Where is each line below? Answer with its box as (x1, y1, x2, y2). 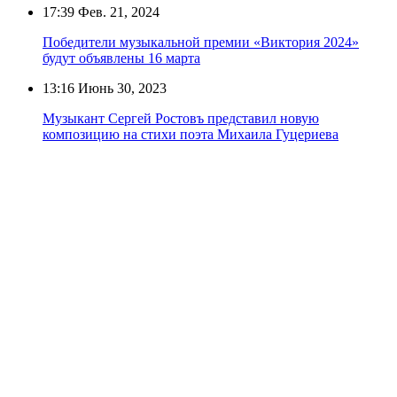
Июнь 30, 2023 (74, 80, 167, 96)
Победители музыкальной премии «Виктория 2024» (43, 34, 359, 50)
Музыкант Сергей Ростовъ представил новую (43, 110, 319, 126)
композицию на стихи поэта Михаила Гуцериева (43, 126, 339, 142)
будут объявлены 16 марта (43, 50, 200, 66)
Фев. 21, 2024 (74, 4, 160, 19)
